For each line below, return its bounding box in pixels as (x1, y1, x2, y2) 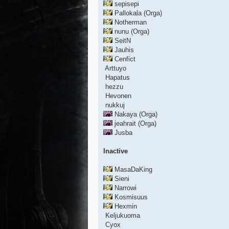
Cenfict (112, 55, 135, 63)
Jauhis (112, 46, 134, 54)
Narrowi (112, 184, 136, 192)
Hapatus (103, 74, 130, 82)
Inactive (103, 147, 128, 155)
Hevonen (103, 92, 131, 100)
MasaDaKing (112, 166, 152, 174)
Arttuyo (103, 64, 126, 73)
